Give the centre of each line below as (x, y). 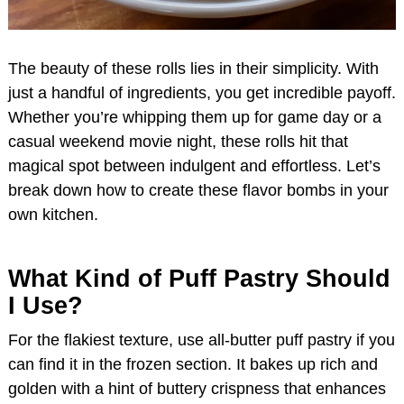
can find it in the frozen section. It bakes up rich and (193, 364)
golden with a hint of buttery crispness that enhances (197, 388)
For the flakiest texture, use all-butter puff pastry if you (202, 340)
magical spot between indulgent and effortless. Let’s (194, 165)
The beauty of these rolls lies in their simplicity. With (193, 68)
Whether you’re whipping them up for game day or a (195, 117)
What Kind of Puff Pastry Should (199, 278)
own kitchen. (53, 214)
